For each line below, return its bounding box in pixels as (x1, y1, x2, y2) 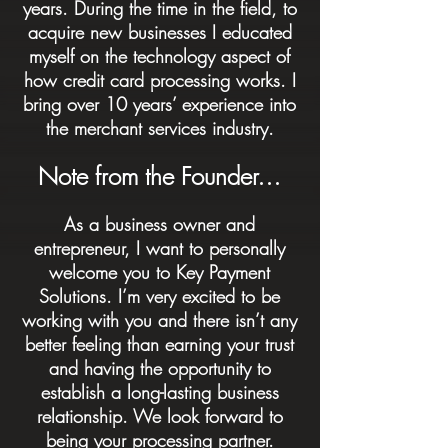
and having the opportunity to (48, 356, 271, 380)
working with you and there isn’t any (22, 308, 297, 332)
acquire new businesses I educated (27, 20, 292, 44)
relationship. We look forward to (36, 404, 283, 428)
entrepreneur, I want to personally (34, 236, 285, 260)
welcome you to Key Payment (49, 260, 270, 284)
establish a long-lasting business (40, 380, 279, 404)
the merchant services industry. (45, 116, 274, 140)
